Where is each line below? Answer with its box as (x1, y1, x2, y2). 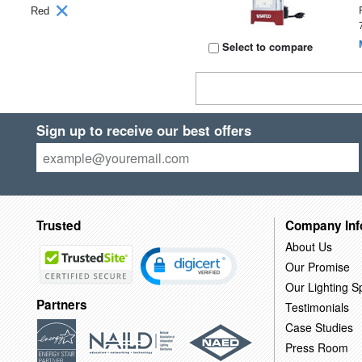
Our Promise (284, 258, 350, 275)
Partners (36, 296, 87, 314)
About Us (284, 238, 332, 255)
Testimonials (284, 298, 349, 315)
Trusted (36, 216, 81, 234)
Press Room (284, 339, 348, 356)
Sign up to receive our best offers (36, 120, 251, 140)
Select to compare (219, 39, 314, 54)
